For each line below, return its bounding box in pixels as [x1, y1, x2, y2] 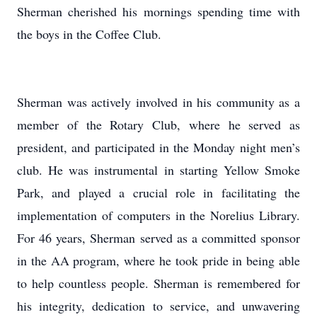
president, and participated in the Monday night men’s [17, 139, 300, 156]
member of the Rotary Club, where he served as [17, 116, 300, 133]
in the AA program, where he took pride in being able [17, 252, 300, 269]
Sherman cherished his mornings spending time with [17, 3, 300, 20]
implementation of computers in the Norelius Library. [17, 207, 300, 224]
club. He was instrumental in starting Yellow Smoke [17, 161, 300, 178]
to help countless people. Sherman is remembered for [17, 275, 300, 292]
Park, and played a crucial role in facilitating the [17, 184, 300, 201]
